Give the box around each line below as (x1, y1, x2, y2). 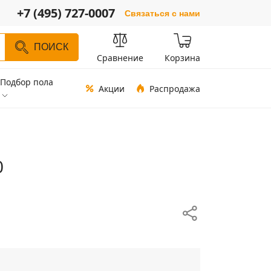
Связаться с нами (125, 8, 200, 18)
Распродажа (149, 82, 200, 94)
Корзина (165, 52, 200, 64)
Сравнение (97, 52, 143, 64)
